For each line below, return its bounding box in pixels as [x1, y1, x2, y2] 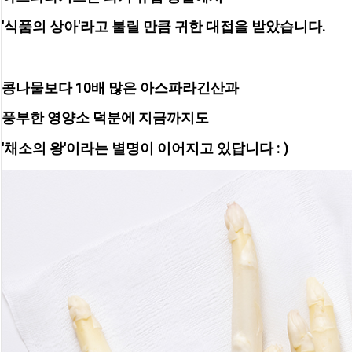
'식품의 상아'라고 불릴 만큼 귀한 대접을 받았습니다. [2, 18, 329, 35]
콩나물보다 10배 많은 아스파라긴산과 [2, 79, 242, 96]
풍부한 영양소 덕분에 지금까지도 [2, 109, 212, 126]
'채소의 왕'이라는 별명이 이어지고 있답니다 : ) [2, 139, 289, 156]
